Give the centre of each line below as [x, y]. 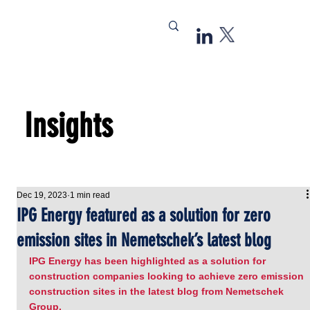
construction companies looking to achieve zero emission [168, 276]
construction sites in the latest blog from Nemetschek [158, 291]
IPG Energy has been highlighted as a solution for [149, 261]
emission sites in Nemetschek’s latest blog [144, 240]
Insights [69, 125]
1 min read [90, 195]
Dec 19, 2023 [42, 195]
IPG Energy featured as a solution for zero [144, 216]
